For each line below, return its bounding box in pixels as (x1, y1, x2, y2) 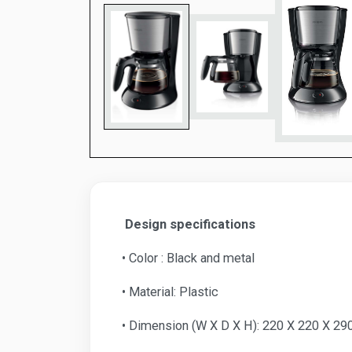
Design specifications (122, 216, 255, 232)
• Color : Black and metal (122, 250, 255, 266)
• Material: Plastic (122, 284, 218, 299)
